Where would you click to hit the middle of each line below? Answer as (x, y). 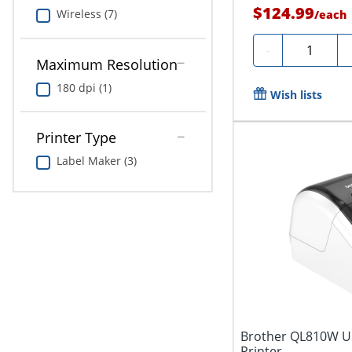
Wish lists (296, 95)
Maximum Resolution (106, 64)
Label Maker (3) (96, 161)
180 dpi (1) (84, 87)
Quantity (313, 48)
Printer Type (76, 138)
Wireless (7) (86, 14)
